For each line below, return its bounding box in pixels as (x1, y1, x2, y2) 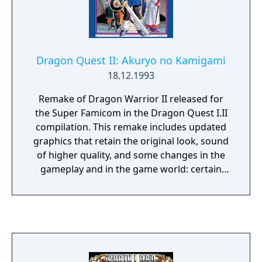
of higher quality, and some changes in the (37, 149, 225, 161)
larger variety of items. (81, 205, 181, 218)
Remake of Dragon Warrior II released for (39, 92, 223, 105)
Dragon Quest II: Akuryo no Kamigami (36, 53, 226, 67)
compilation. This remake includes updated (36, 120, 93, 133)
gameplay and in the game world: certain (40, 163, 222, 175)
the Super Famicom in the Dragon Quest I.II (35, 106, 227, 119)
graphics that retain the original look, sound (33, 135, 229, 147)
